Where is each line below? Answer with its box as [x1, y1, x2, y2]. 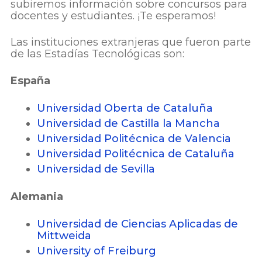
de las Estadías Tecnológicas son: [11, 47, 184, 61]
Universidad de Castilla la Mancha [37, 116, 220, 130]
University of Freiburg [37, 244, 156, 257]
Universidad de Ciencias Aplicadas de [37, 217, 238, 230]
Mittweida [37, 229, 91, 242]
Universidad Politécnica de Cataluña [37, 147, 235, 160]
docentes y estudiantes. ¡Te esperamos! [11, 9, 216, 22]
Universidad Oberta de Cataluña [37, 101, 213, 115]
